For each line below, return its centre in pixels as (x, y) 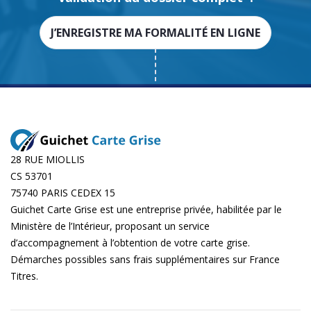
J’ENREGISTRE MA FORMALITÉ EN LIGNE (155, 33)
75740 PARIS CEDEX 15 (63, 193)
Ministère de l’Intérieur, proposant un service (110, 226)
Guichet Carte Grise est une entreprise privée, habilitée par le (146, 209)
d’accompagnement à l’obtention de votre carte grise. (130, 243)
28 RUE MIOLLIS (48, 159)
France (264, 259)
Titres (23, 276)
